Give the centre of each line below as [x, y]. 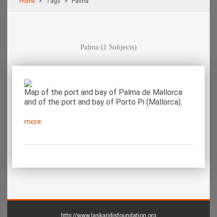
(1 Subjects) [118, 47]
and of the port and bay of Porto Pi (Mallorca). [103, 102]
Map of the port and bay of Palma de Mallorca [103, 93]
